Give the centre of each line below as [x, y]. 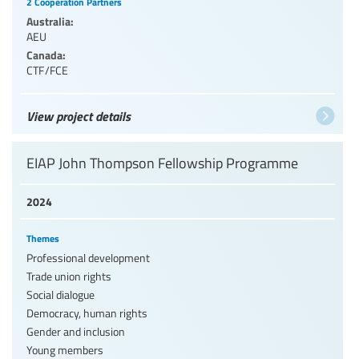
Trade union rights [69, 276]
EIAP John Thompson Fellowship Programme [162, 162]
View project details [79, 115]
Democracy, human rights [87, 313]
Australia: [50, 20]
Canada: [46, 54]
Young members [65, 349]
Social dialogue [61, 294]
